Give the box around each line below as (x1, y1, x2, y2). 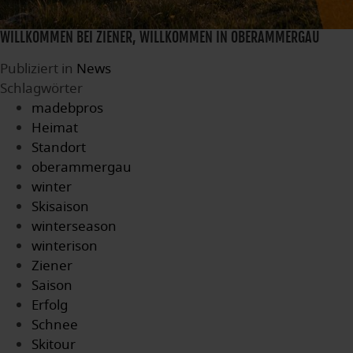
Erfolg (32, 295, 68, 315)
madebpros (32, 98, 103, 118)
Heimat (32, 118, 78, 138)
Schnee (32, 315, 78, 335)
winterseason (32, 217, 117, 236)
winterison (32, 236, 98, 256)
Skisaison (32, 197, 89, 217)
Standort (32, 138, 86, 158)
